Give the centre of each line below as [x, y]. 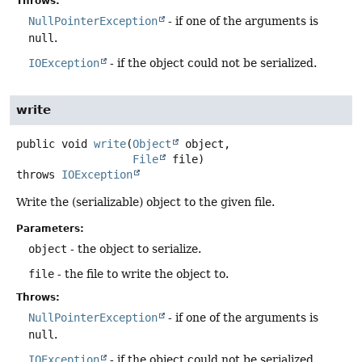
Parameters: [50, 229]
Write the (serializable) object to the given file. [145, 202]
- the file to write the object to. [141, 274]
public [36, 144]
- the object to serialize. [134, 249]
